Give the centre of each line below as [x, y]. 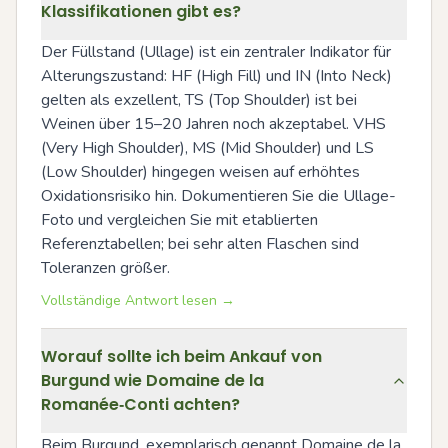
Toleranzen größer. [105, 268]
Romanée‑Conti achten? [140, 404]
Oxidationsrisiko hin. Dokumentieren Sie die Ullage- [218, 196]
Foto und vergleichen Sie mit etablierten [179, 220]
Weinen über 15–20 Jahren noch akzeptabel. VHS [213, 124]
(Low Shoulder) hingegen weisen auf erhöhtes [200, 172]
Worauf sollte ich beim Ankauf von [181, 356]
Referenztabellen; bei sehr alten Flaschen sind [200, 244]
